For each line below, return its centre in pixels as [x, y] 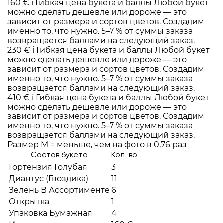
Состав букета [59, 155]
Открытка [29, 201]
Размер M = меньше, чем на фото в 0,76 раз [97, 145]
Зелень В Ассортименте [59, 190]
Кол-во [124, 155]
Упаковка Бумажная [51, 213]
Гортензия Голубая [48, 167]
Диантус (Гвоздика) [49, 178]
